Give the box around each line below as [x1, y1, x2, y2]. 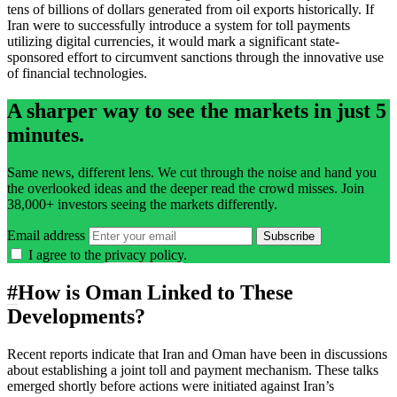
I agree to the [28, 246, 105, 262]
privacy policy [105, 246, 183, 262]
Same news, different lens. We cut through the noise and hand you [7, 164, 377, 180]
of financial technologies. [7, 66, 147, 82]
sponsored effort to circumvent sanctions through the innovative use [7, 50, 384, 66]
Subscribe [263, 229, 315, 243]
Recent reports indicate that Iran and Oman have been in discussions [7, 346, 387, 362]
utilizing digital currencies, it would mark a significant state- [7, 34, 339, 50]
